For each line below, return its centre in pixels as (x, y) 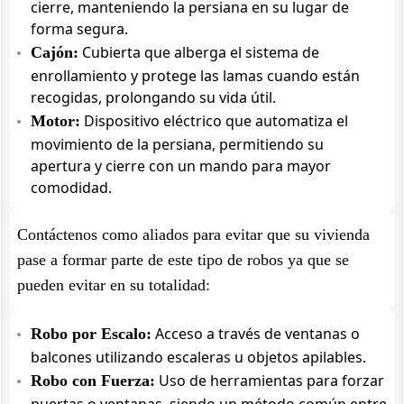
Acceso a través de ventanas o (256, 334)
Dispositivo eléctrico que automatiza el (214, 121)
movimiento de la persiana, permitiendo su (177, 144)
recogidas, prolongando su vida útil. (153, 97)
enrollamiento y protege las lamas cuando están (195, 76)
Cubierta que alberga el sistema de (199, 52)
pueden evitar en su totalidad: (114, 285)
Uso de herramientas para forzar (270, 381)
